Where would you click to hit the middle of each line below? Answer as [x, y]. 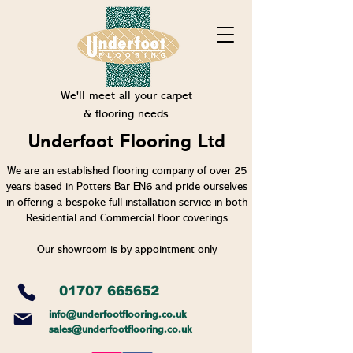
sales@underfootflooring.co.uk [121, 330]
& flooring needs [126, 115]
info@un [68, 315]
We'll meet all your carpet [126, 97]
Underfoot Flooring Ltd [127, 143]
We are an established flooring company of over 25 [126, 171]
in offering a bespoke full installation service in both [126, 203]
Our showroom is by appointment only [126, 250]
